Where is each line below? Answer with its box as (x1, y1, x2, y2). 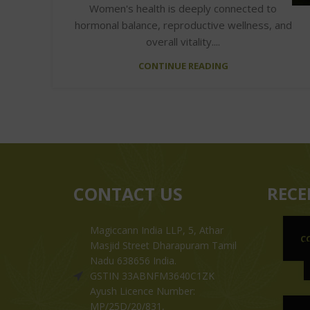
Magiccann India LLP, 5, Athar (90, 223, 224, 237)
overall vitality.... (146, 34, 221, 48)
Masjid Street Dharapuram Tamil (90, 238, 237, 252)
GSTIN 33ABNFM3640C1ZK (90, 268, 215, 282)
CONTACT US (73, 181, 183, 206)
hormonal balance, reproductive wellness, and (74, 17, 292, 32)
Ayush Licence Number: (90, 284, 195, 298)
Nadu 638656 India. (90, 253, 176, 267)
